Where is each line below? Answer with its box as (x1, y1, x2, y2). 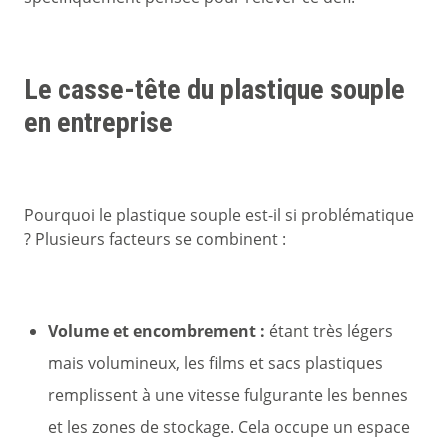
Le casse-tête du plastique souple (24, 73, 405, 107)
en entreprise (24, 106, 173, 140)
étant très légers (265, 320, 393, 343)
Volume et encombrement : (48, 320, 265, 343)
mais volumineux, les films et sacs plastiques (48, 352, 383, 375)
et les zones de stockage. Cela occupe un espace (48, 416, 410, 439)
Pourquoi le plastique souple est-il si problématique (24, 204, 414, 227)
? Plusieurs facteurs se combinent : (24, 228, 286, 251)
